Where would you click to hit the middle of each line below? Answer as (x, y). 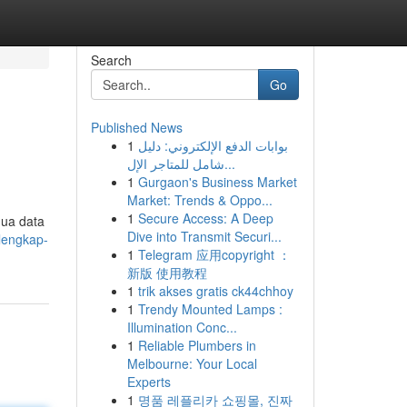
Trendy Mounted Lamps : (210, 309)
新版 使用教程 (167, 273)
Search (111, 60)
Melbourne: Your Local (192, 363)
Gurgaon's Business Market (217, 182)
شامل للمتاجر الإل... (229, 164)
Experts (149, 382)
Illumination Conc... (182, 327)
